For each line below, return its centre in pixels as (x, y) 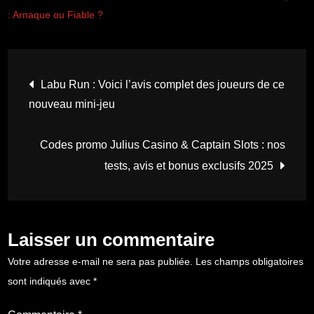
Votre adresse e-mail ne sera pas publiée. (101, 261)
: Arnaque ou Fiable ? (57, 14)
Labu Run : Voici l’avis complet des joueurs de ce (163, 84)
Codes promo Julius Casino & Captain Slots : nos (162, 144)
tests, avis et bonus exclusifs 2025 (189, 165)
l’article (74, 156)
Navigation (97, 81)
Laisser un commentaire (111, 239)
